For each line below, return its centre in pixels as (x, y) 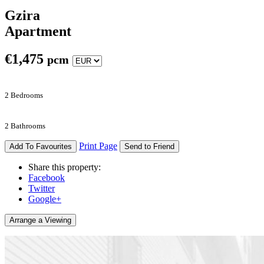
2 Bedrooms (24, 95)
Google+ (45, 199)
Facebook (47, 177)
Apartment (38, 31)
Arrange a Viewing (40, 220)
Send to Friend (149, 146)
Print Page (98, 146)
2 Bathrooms (25, 126)
